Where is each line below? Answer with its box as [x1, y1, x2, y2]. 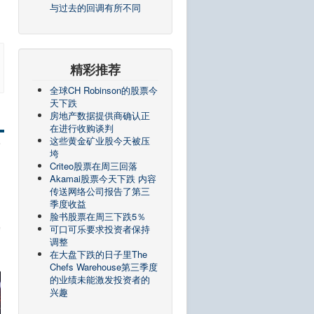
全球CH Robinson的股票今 [50, 83, 158, 97]
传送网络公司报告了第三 [50, 184, 150, 198]
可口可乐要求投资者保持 [50, 222, 150, 235]
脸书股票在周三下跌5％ [50, 210, 146, 223]
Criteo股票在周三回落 [50, 159, 137, 172]
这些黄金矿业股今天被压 [50, 134, 150, 147]
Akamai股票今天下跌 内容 [50, 172, 156, 185]
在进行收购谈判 [50, 121, 114, 135]
